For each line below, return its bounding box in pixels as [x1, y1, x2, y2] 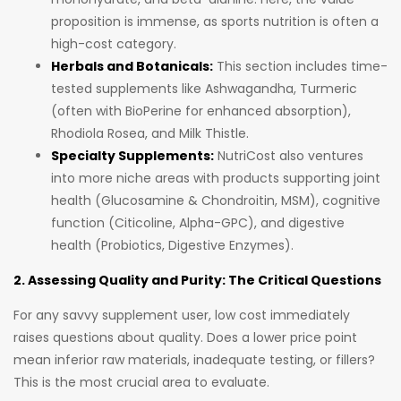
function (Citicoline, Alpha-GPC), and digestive [51, 214, 345, 233]
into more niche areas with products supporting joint [51, 169, 380, 188]
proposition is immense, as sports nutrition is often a [51, 13, 379, 31]
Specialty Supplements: [51, 147, 214, 166]
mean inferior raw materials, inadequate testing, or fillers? [13, 351, 375, 370]
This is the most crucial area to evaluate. [13, 373, 269, 392]
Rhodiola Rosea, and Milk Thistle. [51, 124, 249, 143]
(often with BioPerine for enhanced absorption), [51, 102, 351, 121]
